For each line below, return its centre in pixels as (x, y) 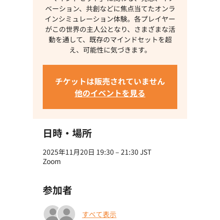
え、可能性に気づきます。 (110, 50)
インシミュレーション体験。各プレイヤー (110, 19)
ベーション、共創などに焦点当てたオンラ (110, 8)
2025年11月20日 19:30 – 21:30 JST (97, 152)
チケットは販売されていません (110, 81)
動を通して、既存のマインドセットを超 (110, 39)
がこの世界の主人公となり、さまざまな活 (110, 29)
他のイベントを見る (110, 93)
